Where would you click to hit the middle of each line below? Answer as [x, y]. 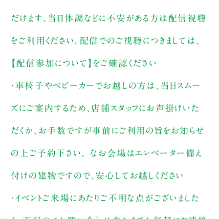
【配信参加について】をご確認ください [84, 63]
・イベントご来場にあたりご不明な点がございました [105, 198]
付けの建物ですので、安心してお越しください [98, 176]
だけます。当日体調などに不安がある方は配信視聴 [109, 18]
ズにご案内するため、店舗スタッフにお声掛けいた [105, 108]
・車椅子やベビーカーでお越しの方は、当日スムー [106, 86]
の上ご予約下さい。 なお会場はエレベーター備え [107, 153]
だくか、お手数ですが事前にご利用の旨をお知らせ [108, 131]
